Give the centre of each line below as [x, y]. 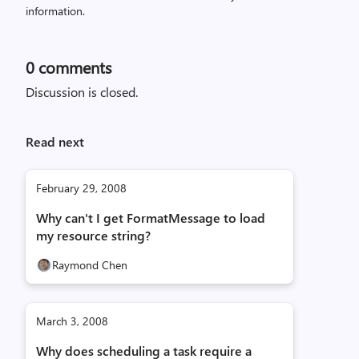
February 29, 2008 [81, 188]
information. [55, 11]
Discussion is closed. [82, 92]
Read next [55, 141]
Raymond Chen [90, 265]
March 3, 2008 [72, 321]
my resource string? [93, 235]
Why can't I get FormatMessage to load [151, 218]
